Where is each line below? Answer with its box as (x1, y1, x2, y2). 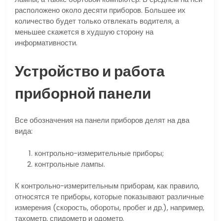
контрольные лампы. (35, 158, 105, 169)
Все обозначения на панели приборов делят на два (15, 115, 189, 126)
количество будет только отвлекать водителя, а (15, 16, 179, 27)
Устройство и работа (15, 61, 165, 82)
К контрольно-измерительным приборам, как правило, (15, 181, 199, 191)
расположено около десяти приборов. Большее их (15, 5, 185, 16)
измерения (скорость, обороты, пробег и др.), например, (15, 202, 204, 213)
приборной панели (15, 83, 151, 105)
